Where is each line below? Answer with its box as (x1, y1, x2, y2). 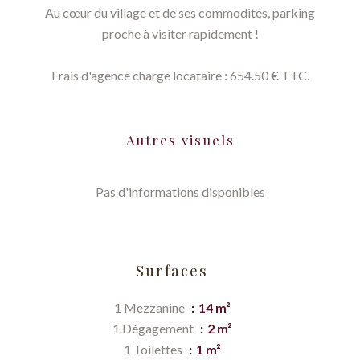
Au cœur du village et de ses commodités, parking (45, 5, 315, 20)
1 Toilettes (123, 342, 185, 357)
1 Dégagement (112, 321, 196, 336)
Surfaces (136, 260, 208, 280)
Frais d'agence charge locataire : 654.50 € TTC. (51, 67, 309, 83)
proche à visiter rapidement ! (101, 26, 259, 41)
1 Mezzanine (113, 300, 187, 315)
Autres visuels (125, 131, 235, 149)
